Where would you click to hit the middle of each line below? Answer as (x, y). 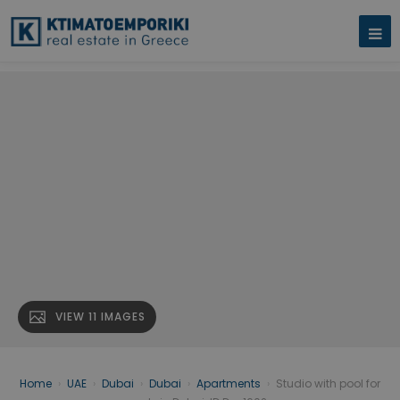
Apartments (229, 384)
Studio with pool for (328, 384)
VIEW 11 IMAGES (100, 317)
